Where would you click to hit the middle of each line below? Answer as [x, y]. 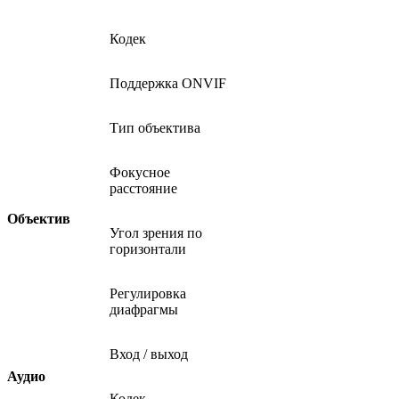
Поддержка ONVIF [168, 83]
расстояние [143, 188]
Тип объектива [155, 127]
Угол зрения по [156, 232]
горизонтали [148, 248]
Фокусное [140, 172]
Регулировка [148, 293]
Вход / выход [149, 354]
